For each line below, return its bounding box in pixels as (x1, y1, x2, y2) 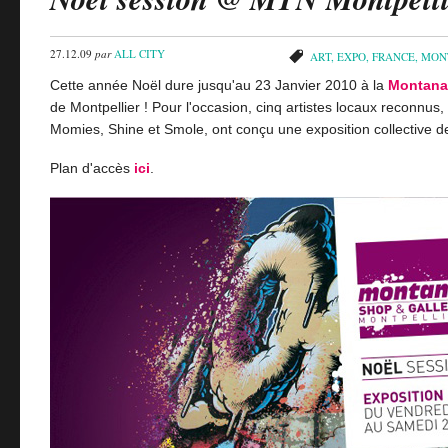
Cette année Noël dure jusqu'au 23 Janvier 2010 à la (50, 76, 388, 93)
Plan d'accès (50, 160, 134, 177)
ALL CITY (114, 45, 165, 61)
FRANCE (372, 48, 415, 64)
